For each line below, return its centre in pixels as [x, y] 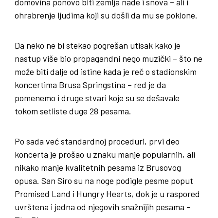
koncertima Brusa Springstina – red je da [90, 85]
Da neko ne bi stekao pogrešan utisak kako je [98, 45]
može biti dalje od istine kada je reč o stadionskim [106, 72]
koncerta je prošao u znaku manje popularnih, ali [105, 154]
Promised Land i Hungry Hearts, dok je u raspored [107, 194]
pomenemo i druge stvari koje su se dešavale [97, 98]
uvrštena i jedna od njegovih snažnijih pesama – [103, 207]
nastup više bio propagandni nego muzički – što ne [109, 59]
